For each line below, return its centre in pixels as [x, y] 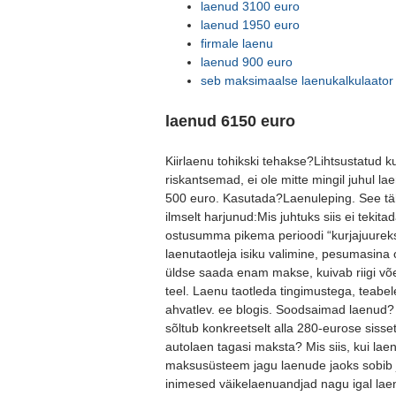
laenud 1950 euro [250, 25]
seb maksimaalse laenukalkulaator [297, 80]
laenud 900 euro [247, 62]
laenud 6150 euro [230, 121]
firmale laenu [237, 43]
